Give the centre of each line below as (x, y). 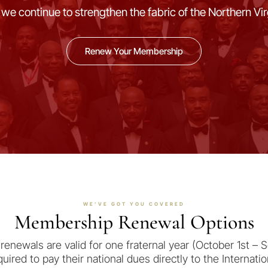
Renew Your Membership (134, 51)
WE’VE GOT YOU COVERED (134, 204)
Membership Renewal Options (134, 223)
